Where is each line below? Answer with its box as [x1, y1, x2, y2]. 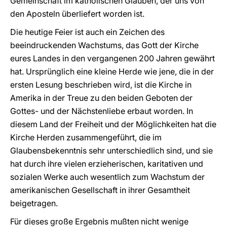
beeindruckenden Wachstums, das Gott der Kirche [10, 40, 199, 50]
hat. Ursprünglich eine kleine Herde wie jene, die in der [10, 66, 214, 77]
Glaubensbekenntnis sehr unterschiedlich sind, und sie [10, 145, 213, 156]
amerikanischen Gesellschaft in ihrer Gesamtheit [10, 185, 190, 195]
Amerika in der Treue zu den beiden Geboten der [10, 93, 193, 103]
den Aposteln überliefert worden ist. [10, 9, 144, 19]
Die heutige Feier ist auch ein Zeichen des [10, 27, 165, 37]
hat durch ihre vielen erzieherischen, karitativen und [10, 159, 203, 169]
